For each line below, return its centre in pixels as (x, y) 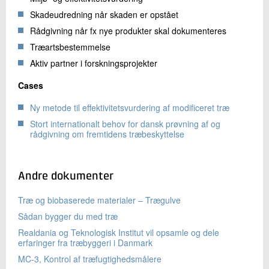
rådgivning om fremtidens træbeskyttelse (107, 134)
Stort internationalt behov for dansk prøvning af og (125, 124)
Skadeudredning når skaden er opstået (104, 15)
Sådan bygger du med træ (68, 216)
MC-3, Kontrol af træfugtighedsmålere (90, 259)
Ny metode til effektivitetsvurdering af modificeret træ (130, 108)
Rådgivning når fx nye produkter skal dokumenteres (128, 31)
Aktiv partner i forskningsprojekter (94, 63)
